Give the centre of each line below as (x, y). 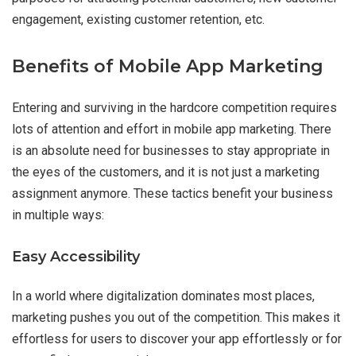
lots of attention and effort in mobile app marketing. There (172, 130)
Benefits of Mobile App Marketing (168, 67)
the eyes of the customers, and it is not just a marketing (166, 172)
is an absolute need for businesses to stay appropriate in (171, 151)
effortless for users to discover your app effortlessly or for (177, 339)
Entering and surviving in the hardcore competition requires (174, 108)
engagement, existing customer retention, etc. (138, 20)
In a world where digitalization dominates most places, (163, 296)
